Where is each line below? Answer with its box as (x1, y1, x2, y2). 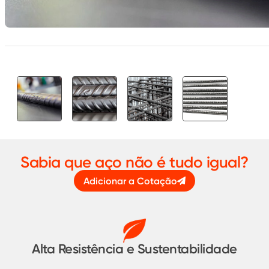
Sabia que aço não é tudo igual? (20, 153, 249, 172)
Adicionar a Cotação (83, 175, 177, 187)
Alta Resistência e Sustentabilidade (32, 241, 237, 258)
